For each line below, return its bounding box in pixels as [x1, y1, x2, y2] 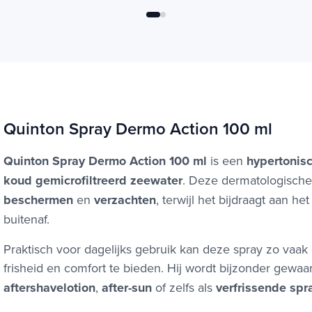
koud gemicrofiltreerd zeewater [3, 171, 182, 190]
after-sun [102, 279, 152, 297]
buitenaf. [3, 210, 49, 228]
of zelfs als [152, 279, 216, 297]
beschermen [3, 191, 73, 210]
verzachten [94, 191, 156, 210]
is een [207, 152, 247, 170]
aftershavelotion [3, 279, 95, 297]
